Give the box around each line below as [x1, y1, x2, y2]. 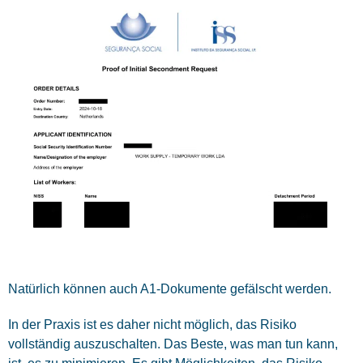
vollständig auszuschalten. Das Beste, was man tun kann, [8, 337, 338, 352]
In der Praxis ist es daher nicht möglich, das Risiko [8, 318, 297, 332]
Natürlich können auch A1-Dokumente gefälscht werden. [8, 282, 331, 297]
